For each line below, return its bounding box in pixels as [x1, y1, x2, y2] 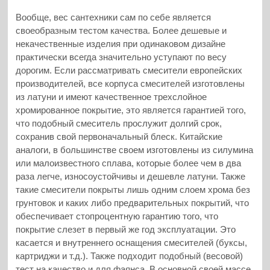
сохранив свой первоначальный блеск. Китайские [16, 131, 223, 142]
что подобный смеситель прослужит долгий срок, [16, 118, 222, 128]
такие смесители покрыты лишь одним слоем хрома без [16, 184, 251, 195]
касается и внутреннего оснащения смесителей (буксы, [16, 237, 248, 248]
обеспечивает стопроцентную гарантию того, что [16, 210, 219, 221]
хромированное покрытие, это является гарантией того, [16, 104, 246, 115]
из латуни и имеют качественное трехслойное [16, 91, 207, 102]
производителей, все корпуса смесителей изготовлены [16, 78, 245, 89]
